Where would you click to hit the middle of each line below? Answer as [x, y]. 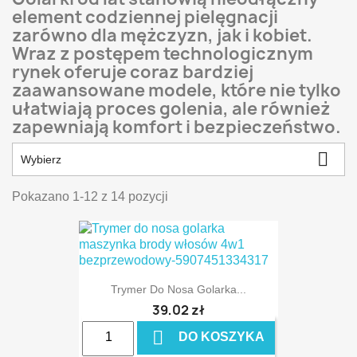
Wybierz [41, 159]
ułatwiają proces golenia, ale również [171, 109]
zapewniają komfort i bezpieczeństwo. [177, 127]
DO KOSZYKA [220, 337]
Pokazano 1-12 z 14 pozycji [90, 196]
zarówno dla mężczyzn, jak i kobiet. [162, 35]
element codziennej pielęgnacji [145, 17]
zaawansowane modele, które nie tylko [177, 90]
